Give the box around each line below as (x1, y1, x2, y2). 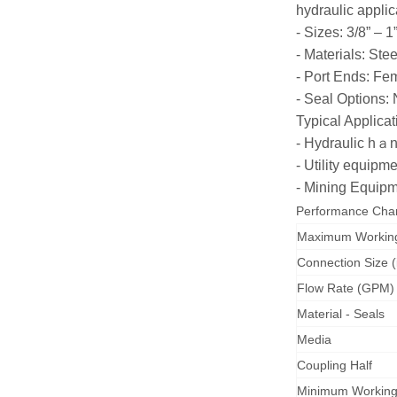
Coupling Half (297, 358, 372, 372)
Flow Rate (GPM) (297, 281, 394, 295)
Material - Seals (297, 307, 385, 321)
